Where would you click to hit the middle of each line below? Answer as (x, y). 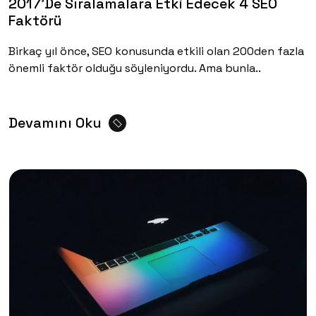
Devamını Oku (55, 123)
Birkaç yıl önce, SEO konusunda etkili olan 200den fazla (156, 51)
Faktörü (35, 21)
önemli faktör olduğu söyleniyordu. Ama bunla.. (135, 68)
